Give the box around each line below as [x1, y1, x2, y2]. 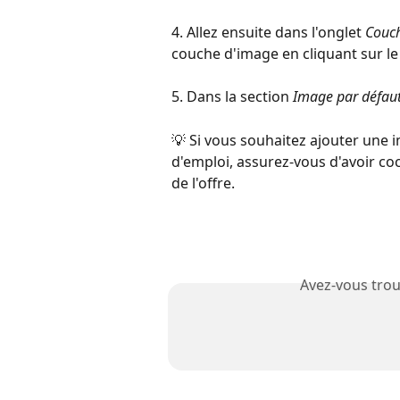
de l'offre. [171, 172, 235, 193]
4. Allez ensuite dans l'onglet [171, 22, 365, 43]
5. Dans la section [171, 87, 293, 107]
